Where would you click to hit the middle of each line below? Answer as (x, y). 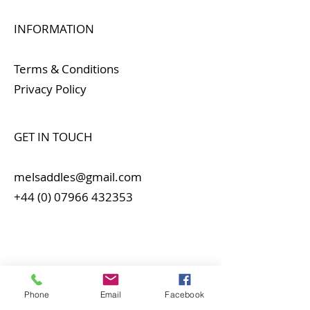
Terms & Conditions (66, 69)
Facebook (184, 294)
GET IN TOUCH (53, 137)
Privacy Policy (50, 89)
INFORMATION (54, 29)
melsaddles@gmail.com (78, 177)
